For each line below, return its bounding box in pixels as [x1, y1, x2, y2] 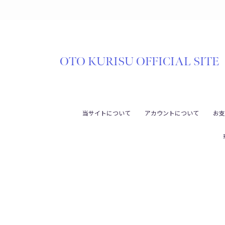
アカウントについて [145, 108, 199, 117]
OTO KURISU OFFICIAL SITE [60, 54, 219, 69]
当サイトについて [82, 108, 131, 117]
